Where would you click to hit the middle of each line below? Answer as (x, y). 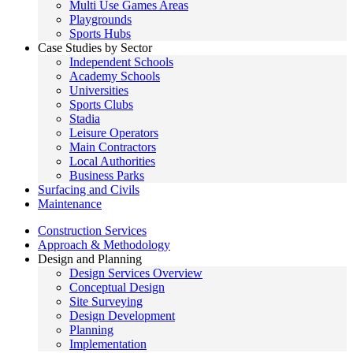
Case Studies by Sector (95, 48)
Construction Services (92, 230)
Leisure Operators (114, 133)
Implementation (108, 344)
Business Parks (107, 175)
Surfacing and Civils (89, 190)
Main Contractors (113, 147)
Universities (99, 90)
